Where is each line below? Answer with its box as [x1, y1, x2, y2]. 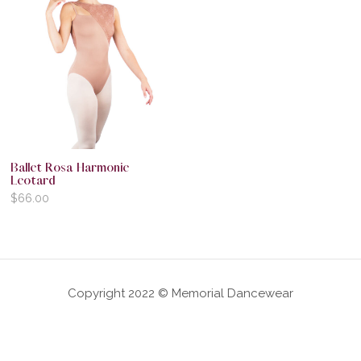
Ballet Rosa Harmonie [10, 160, 129, 176]
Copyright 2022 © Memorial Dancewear [68, 286, 293, 301]
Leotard [10, 173, 55, 189]
